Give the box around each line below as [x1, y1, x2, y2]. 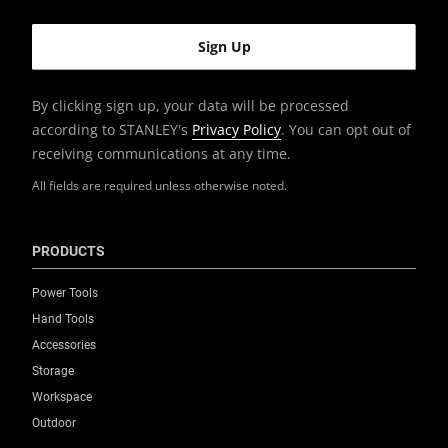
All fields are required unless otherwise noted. [32, 176, 287, 194]
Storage [32, 363, 74, 378]
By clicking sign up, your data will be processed [32, 95, 349, 115]
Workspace [32, 389, 92, 404]
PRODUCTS [32, 242, 105, 259]
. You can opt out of [281, 119, 411, 139]
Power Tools [32, 285, 98, 300]
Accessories [32, 337, 96, 352]
